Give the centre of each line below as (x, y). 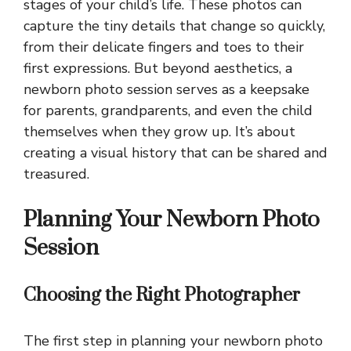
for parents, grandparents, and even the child (168, 111)
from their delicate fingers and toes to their (164, 47)
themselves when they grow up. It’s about (159, 132)
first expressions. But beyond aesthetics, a (158, 69)
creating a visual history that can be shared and (175, 153)
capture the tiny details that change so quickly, (174, 26)
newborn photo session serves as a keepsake (166, 90)
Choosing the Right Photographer (162, 296)
